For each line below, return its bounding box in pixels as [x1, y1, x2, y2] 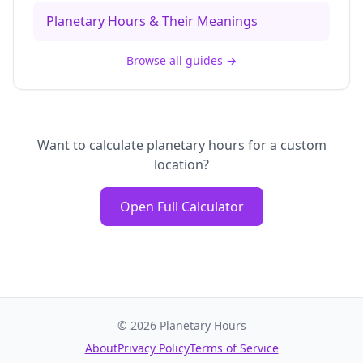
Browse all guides [126, 53, 223, 68]
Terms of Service [189, 340, 279, 356]
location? [154, 156, 209, 173]
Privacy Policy [117, 340, 190, 356]
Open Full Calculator [119, 198, 244, 216]
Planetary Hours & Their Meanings [46, 12, 258, 30]
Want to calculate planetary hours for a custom [36, 136, 327, 154]
